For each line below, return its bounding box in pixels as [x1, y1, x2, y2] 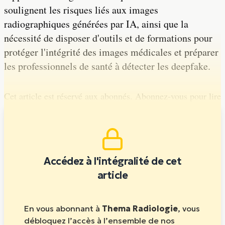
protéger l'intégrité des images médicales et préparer [4, 45, 218, 59]
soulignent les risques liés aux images [4, 3, 158, 17]
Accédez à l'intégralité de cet [44, 155, 181, 168]
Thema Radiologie [102, 203, 178, 213]
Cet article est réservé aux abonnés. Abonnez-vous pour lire [4, 90, 221, 102]
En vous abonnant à [24, 203, 102, 213]
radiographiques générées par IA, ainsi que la [4, 17, 188, 31]
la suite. [4, 103, 33, 116]
